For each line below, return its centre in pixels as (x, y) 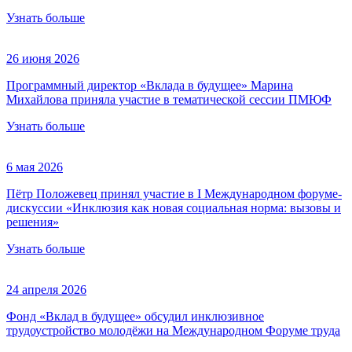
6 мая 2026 (35, 167)
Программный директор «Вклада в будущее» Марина (150, 86)
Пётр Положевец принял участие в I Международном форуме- (174, 194)
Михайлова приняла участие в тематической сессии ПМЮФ (169, 100)
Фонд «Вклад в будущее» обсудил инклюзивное (135, 317)
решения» (33, 222)
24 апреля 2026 (46, 290)
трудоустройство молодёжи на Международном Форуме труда (173, 331)
